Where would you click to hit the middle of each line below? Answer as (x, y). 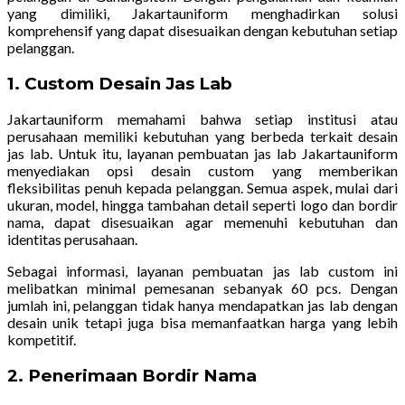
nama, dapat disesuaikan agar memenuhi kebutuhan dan (202, 222)
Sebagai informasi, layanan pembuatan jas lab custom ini (202, 271)
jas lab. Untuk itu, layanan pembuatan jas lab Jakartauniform (202, 154)
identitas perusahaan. (72, 240)
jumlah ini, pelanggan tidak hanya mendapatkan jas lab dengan (202, 306)
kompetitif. (42, 340)
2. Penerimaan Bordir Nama (132, 375)
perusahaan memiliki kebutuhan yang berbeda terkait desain (202, 137)
